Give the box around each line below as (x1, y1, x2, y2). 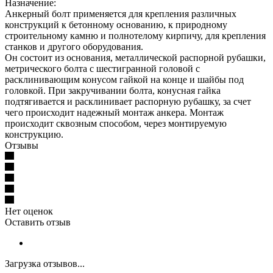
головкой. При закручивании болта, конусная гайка (5, 85, 221, 96)
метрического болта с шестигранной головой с (5, 63, 200, 74)
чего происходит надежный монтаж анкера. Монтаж (5, 107, 224, 118)
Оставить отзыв (5, 216, 71, 227)
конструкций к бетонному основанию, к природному (5, 19, 227, 30)
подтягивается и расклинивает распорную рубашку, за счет (5, 96, 251, 107)
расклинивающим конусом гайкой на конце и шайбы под (5, 74, 244, 85)
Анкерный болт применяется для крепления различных (5, 8, 236, 19)
